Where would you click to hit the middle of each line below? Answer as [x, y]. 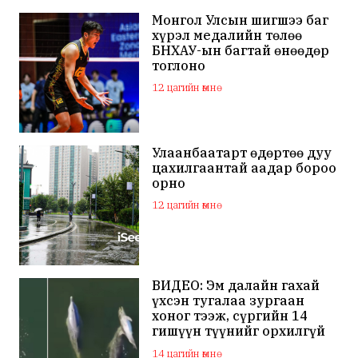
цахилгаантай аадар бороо [245, 167]
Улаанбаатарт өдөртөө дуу [242, 152]
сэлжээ [176, 346]
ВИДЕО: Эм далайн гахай [236, 286]
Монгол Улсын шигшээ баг [241, 20]
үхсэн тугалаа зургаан [229, 301]
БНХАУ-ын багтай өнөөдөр [241, 50]
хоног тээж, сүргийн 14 [230, 316]
